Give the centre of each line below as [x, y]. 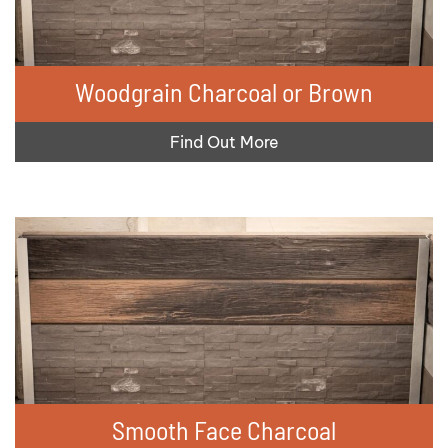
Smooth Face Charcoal [224, 429]
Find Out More [224, 141]
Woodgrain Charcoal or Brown [224, 91]
